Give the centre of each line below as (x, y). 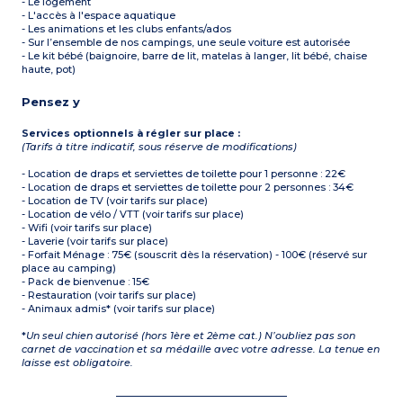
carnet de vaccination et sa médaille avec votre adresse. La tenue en (201, 349)
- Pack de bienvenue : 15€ (86, 282)
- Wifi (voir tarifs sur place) (87, 228)
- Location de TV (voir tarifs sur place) (115, 201)
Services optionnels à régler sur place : (131, 134)
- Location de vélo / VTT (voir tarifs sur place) (133, 215)
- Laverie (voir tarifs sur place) (95, 242)
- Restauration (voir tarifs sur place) (109, 296)
